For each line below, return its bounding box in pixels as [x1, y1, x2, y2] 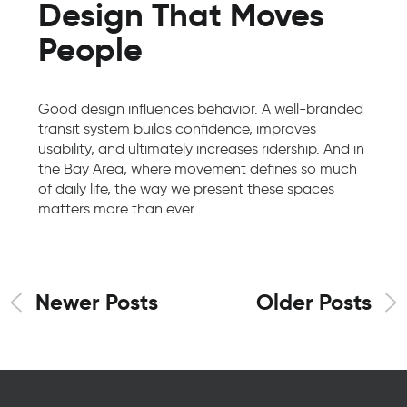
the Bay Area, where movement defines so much [38, 160, 357, 177]
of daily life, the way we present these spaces [38, 180, 334, 197]
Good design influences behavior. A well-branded [38, 100, 363, 117]
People [38, 29, 143, 70]
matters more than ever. [38, 200, 197, 217]
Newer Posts [35, 289, 158, 316]
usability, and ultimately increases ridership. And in [38, 140, 364, 157]
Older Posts [256, 289, 372, 316]
